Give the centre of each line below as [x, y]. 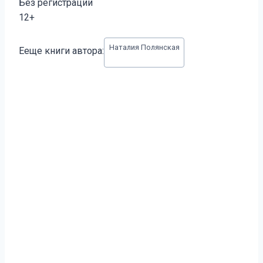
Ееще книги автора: [61, 51]
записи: [34, 55]
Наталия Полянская [144, 47]
